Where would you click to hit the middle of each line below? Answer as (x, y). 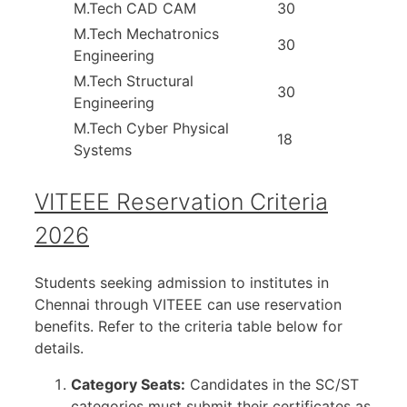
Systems (103, 149)
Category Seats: (128, 384)
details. (59, 347)
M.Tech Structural (134, 80)
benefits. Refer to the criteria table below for (189, 326)
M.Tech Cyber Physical (151, 128)
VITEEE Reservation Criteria (181, 201)
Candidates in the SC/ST (272, 384)
